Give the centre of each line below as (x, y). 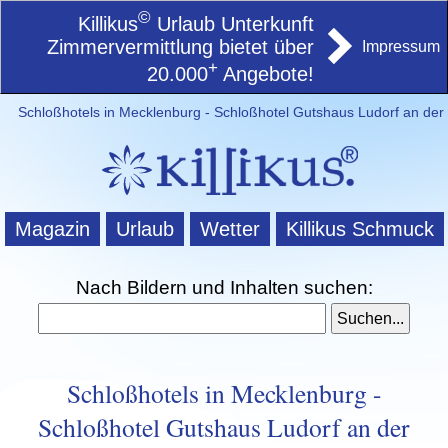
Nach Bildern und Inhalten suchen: (224, 287)
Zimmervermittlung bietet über (180, 46)
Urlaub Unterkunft (232, 23)
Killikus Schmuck (359, 229)
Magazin (52, 229)
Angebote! (266, 74)
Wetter (229, 229)
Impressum (401, 46)
